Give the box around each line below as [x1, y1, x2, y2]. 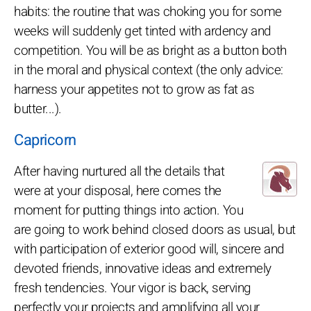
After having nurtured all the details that [14, 161, 224, 181]
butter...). [14, 99, 62, 119]
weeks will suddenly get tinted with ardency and [14, 21, 271, 41]
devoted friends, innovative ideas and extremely [14, 258, 271, 278]
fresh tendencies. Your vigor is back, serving [14, 278, 251, 298]
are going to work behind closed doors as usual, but [14, 219, 296, 239]
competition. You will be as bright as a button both [14, 40, 287, 60]
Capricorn [14, 128, 76, 151]
